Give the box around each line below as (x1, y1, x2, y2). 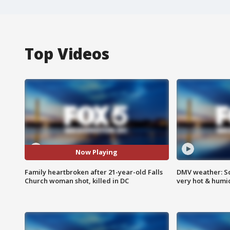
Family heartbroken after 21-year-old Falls (25, 167, 163, 177)
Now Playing (75, 147, 118, 157)
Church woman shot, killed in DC (25, 176, 129, 185)
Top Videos (25, 43, 109, 64)
